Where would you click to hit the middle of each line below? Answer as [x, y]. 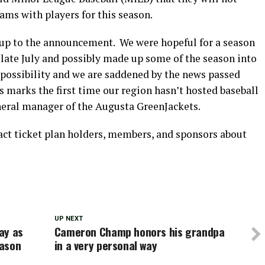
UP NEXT [68, 218]
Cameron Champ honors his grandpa [139, 231]
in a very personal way [106, 245]
